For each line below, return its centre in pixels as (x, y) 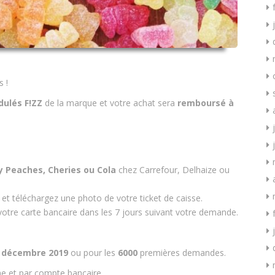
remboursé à (206, 103)
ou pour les (93, 252)
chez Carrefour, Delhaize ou (174, 169)
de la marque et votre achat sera (110, 103)
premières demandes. (182, 252)
